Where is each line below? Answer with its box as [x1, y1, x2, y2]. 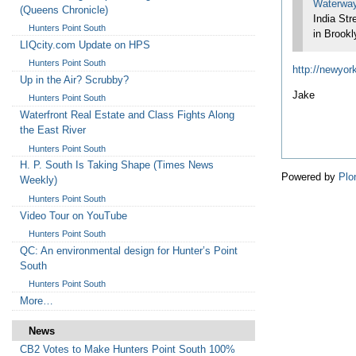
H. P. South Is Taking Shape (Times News [19, 159, 214, 172]
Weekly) [19, 174, 57, 187]
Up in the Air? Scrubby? [19, 73, 129, 86]
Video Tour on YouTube [19, 209, 127, 222]
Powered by [281, 171, 339, 184]
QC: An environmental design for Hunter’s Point [19, 244, 238, 257]
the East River [19, 124, 86, 137]
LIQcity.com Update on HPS [19, 38, 150, 51]
